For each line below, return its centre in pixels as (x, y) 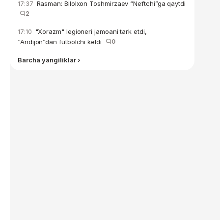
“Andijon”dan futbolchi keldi (62, 42)
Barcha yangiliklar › (49, 60)
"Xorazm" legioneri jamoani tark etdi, (90, 31)
